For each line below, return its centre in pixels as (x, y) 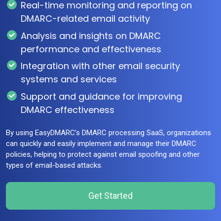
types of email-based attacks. (54, 166)
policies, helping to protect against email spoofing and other (103, 155)
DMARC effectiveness (68, 110)
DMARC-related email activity (85, 19)
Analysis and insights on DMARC (91, 36)
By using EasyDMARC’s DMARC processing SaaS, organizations (109, 133)
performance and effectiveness (91, 49)
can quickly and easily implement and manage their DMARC (101, 144)
